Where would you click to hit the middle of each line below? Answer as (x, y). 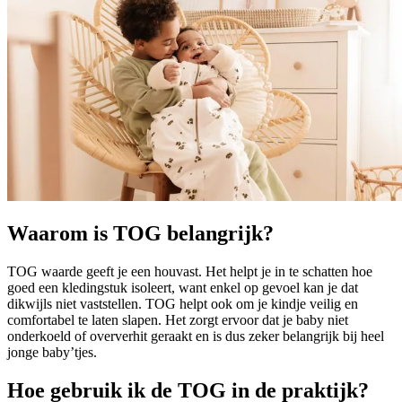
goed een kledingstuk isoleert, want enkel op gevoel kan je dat (183, 288)
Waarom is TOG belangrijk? (140, 234)
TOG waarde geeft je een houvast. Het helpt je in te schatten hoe (190, 272)
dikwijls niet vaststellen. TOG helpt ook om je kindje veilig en (183, 304)
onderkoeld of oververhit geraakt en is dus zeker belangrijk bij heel (196, 336)
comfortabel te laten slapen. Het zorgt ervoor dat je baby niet (178, 320)
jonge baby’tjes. (52, 353)
